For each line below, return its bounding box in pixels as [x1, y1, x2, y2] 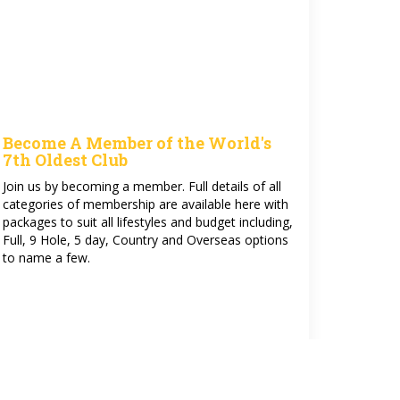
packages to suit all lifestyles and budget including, [3, 213, 294, 230]
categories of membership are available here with [3, 196, 289, 212]
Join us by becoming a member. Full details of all [3, 178, 282, 195]
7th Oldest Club [3, 149, 129, 171]
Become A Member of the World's [3, 132, 272, 154]
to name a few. [3, 249, 91, 266]
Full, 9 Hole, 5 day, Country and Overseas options [3, 231, 289, 248]
